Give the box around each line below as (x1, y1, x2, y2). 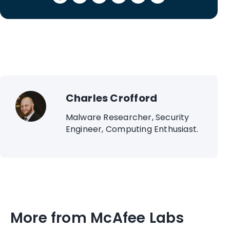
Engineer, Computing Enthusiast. (65, 123, 199, 135)
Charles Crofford (65, 90, 158, 105)
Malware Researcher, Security (65, 111, 189, 123)
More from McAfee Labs (10, 207, 184, 228)
